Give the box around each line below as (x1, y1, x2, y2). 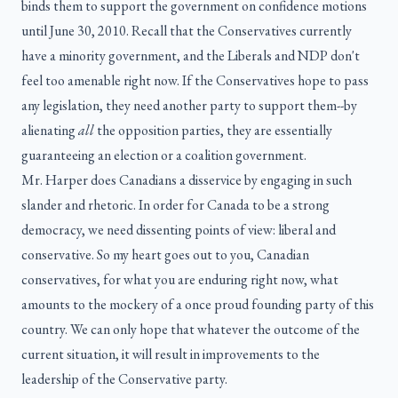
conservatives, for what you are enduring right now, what (21, 270, 338, 290)
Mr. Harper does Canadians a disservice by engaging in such (21, 171, 352, 190)
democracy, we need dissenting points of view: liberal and (21, 220, 336, 240)
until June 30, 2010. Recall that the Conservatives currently (21, 21, 352, 41)
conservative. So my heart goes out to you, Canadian (21, 245, 309, 265)
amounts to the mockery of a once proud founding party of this (21, 295, 374, 314)
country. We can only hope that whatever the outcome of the (21, 320, 360, 339)
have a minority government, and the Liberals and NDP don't (21, 46, 360, 66)
